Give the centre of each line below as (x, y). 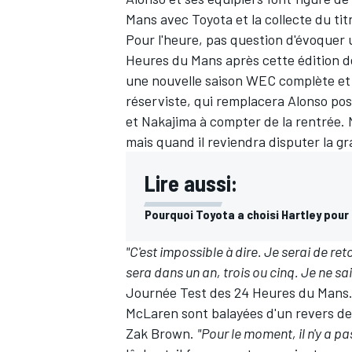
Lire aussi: (191, 183)
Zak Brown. (161, 334)
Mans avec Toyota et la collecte (220, 19)
